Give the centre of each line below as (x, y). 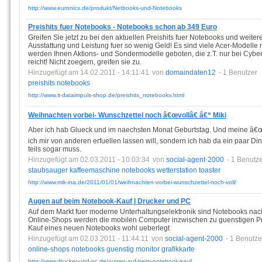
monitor (148, 249)
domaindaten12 (191, 73)
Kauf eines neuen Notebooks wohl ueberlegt (99, 228)
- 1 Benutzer (238, 73)
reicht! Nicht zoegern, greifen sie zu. (85, 62)
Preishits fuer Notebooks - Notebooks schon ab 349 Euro (123, 27)
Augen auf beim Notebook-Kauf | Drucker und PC (109, 201)
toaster (210, 170)
